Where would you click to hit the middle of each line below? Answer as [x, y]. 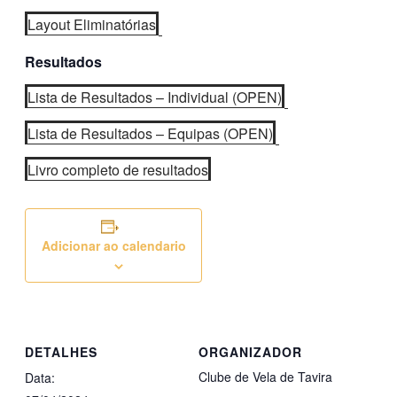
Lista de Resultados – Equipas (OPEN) [150, 134]
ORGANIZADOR [250, 351]
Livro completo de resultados [118, 170]
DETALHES [61, 351]
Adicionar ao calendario [113, 246]
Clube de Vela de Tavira [265, 376]
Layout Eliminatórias [92, 25]
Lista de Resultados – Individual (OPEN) [155, 97]
